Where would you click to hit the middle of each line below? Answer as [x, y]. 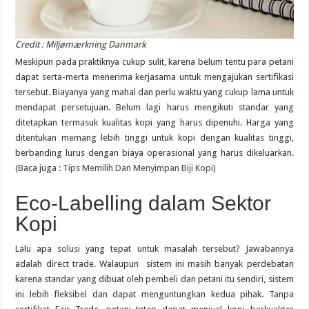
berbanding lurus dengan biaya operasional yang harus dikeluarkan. [154, 152]
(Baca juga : [39, 168]
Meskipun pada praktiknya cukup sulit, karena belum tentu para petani [154, 61]
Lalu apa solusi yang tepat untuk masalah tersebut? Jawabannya [154, 248]
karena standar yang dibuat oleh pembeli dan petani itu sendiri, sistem [154, 279]
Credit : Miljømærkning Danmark [81, 44]
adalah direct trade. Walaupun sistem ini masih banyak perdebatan [154, 263]
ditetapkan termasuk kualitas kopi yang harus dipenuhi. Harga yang [154, 122]
